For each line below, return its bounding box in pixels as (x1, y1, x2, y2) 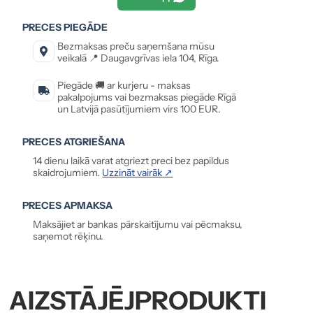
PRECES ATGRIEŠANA (22, 135, 126, 148)
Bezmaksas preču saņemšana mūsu (57, 39, 215, 52)
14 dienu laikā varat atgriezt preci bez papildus (33, 154, 230, 167)
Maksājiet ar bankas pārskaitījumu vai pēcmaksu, (33, 217, 243, 231)
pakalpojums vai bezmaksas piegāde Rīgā (57, 90, 237, 103)
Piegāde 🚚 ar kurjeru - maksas (57, 78, 191, 92)
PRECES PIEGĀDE (22, 21, 108, 34)
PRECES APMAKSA (22, 198, 113, 212)
